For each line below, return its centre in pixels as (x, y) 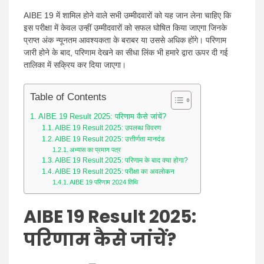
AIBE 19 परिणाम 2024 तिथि (104, 182)
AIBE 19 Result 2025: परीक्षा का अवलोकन (115, 171)
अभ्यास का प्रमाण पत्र (96, 150)
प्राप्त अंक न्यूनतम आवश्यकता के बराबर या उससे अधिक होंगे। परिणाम (125, 40)
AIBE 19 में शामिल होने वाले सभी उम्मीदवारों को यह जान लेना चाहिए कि (127, 15)
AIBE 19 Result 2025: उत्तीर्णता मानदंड (111, 139)
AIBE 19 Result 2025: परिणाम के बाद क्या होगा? (122, 160)
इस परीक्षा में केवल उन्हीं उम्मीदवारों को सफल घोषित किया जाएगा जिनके (125, 28)
